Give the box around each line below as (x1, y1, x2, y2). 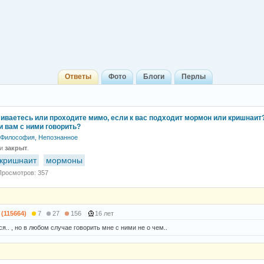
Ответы (64, 72, 91, 81)
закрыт (5, 144, 27, 151)
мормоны (46, 156, 82, 165)
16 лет (95, 210, 115, 217)
